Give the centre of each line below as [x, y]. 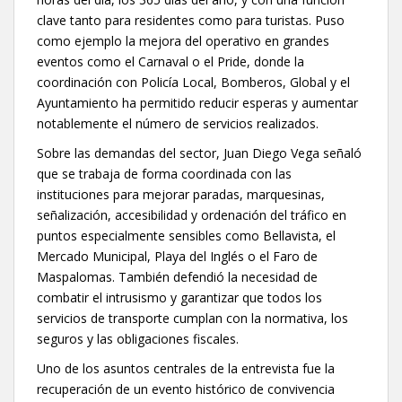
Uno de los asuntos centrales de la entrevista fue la [186, 369]
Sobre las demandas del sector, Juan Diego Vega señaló [199, 153]
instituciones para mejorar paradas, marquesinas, [181, 195]
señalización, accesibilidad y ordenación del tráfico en [192, 215]
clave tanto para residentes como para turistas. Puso [191, 21]
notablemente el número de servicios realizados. [178, 124]
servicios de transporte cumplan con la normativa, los [192, 319]
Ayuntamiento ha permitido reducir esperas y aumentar [197, 103]
